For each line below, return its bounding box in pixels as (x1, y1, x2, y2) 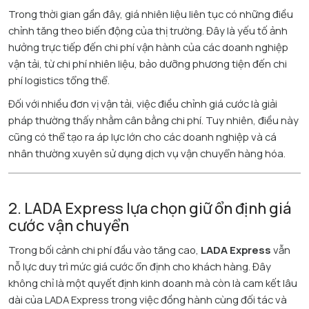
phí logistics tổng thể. (8, 73, 110, 88)
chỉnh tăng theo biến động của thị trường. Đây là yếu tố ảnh (8, 23, 288, 38)
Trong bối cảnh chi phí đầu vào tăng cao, (8, 243, 201, 257)
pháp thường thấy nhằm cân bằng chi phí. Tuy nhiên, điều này (8, 113, 299, 128)
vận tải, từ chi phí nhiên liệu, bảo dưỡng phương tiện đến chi (8, 57, 287, 71)
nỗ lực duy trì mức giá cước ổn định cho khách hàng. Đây (8, 259, 271, 274)
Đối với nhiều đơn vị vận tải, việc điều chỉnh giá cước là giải (8, 97, 277, 111)
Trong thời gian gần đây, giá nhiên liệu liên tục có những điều (8, 7, 293, 21)
